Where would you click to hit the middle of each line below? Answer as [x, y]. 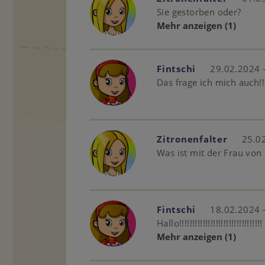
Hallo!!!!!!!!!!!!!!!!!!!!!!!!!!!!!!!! [210, 223]
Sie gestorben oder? [199, 12]
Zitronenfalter [192, 139]
